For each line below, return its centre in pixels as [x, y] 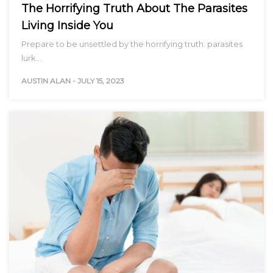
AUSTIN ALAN [46, 80]
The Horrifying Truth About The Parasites [134, 8]
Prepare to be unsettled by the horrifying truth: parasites [132, 44]
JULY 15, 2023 [101, 80]
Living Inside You [67, 25]
